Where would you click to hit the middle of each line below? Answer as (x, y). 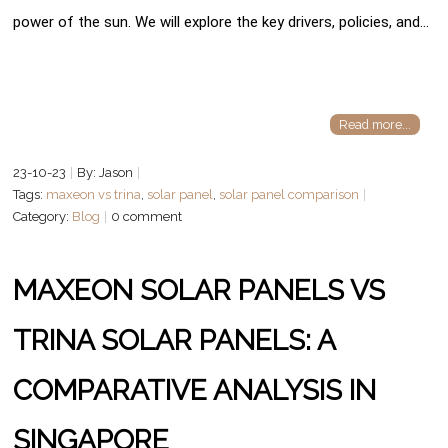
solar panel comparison (289, 194)
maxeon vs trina (94, 194)
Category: (43, 216)
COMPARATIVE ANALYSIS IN (195, 390)
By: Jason (105, 172)
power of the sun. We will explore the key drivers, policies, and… (221, 21)
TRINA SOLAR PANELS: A (174, 340)
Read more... (374, 125)
